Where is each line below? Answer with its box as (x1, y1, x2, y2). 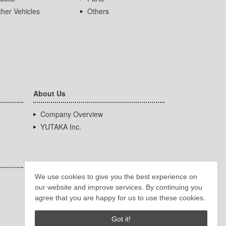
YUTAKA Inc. (40, 122, 81, 132)
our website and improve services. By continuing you (35, 183, 202, 191)
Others (87, 6, 109, 17)
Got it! (111, 215, 131, 223)
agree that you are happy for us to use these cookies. (35, 193, 205, 202)
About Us (33, 88, 66, 99)
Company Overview (40, 109, 103, 120)
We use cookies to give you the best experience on (35, 172, 197, 181)
